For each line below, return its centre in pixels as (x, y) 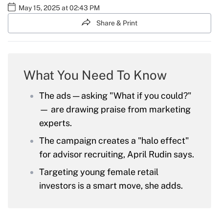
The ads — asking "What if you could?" (115, 96)
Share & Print (117, 23)
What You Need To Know (95, 75)
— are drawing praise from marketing (115, 109)
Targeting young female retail (99, 172)
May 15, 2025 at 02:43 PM (59, 8)
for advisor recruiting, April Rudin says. (117, 154)
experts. (55, 123)
